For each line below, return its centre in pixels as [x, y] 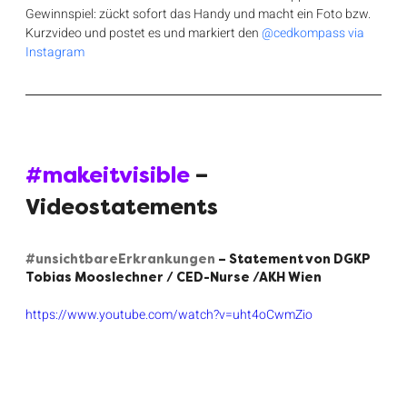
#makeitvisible [108, 175]
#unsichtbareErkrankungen [121, 259]
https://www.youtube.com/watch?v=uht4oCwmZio [169, 315]
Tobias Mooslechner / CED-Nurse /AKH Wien [174, 278]
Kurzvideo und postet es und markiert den [144, 34]
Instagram [55, 53]
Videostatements [122, 207]
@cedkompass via [315, 34]
